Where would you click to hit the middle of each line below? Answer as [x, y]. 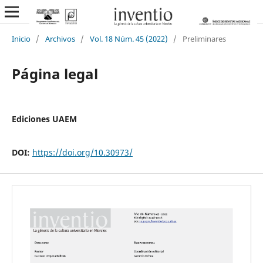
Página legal [55, 73]
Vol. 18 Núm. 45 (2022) [129, 38]
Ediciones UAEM [44, 119]
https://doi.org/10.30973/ [82, 152]
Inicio [21, 38]
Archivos [60, 38]
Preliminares [204, 38]
